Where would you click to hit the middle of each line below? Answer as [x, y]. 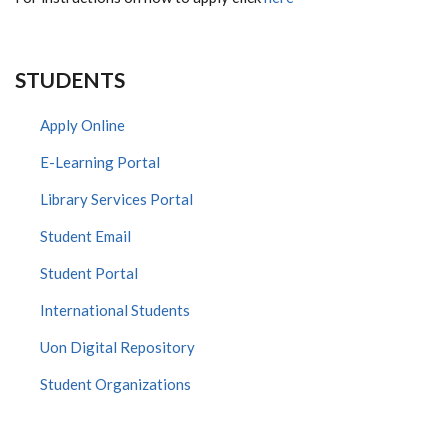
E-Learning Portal [100, 162]
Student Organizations [115, 384]
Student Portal [89, 273]
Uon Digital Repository [117, 347]
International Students [115, 310]
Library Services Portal [116, 199]
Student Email [85, 236]
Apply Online [82, 125]
